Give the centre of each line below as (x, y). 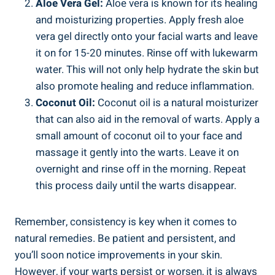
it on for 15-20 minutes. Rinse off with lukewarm (147, 53)
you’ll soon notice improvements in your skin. (118, 255)
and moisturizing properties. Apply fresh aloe (140, 20)
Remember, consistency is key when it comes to (126, 222)
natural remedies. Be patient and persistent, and (125, 238)
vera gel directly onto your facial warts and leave (147, 36)
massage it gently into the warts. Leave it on (137, 152)
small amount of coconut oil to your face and (139, 136)
